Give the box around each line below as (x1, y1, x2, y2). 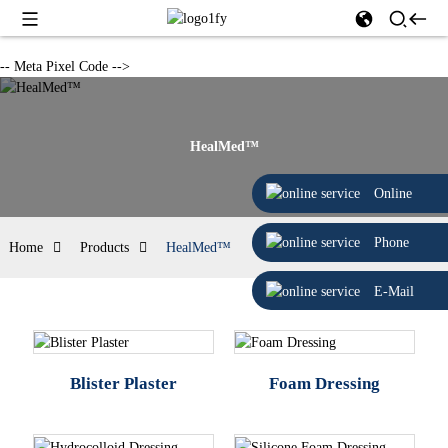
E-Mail (374, 283, 414, 299)
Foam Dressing (269, 374, 380, 394)
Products (79, 240, 129, 255)
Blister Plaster (69, 374, 177, 394)
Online (374, 186, 412, 202)
